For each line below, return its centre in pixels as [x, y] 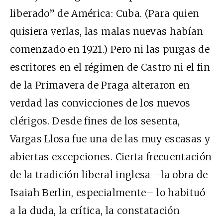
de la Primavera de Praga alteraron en [100, 85]
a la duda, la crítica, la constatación [95, 210]
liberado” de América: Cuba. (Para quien [105, 13]
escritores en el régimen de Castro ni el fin [110, 67]
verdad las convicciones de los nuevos [100, 103]
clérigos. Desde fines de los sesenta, [95, 121]
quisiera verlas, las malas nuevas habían [107, 31]
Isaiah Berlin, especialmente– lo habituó [108, 192]
